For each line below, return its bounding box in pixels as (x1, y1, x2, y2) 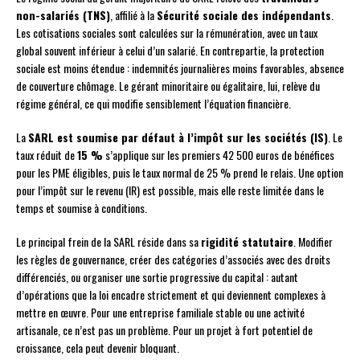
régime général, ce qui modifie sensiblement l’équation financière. (16, 94, 291, 112)
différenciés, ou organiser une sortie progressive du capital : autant (16, 268, 298, 285)
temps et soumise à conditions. (16, 198, 147, 216)
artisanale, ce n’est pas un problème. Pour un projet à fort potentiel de (16, 321, 313, 338)
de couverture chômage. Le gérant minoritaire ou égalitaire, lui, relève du (16, 76, 320, 94)
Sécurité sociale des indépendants (157, 6, 331, 23)
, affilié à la (110, 6, 157, 23)
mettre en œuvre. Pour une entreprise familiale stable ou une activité (16, 303, 305, 321)
